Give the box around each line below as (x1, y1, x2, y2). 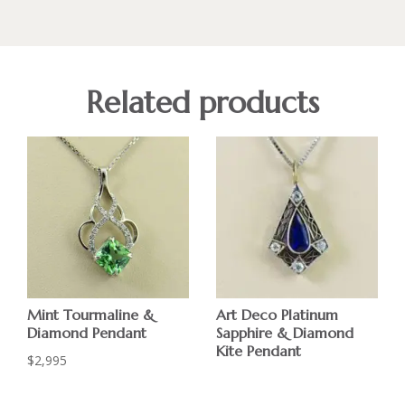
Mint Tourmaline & (27, 305, 155, 324)
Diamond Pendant (27, 323, 147, 342)
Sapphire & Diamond (216, 323, 354, 342)
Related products (85, 83, 319, 122)
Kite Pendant (216, 341, 302, 360)
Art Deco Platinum (216, 305, 339, 324)
